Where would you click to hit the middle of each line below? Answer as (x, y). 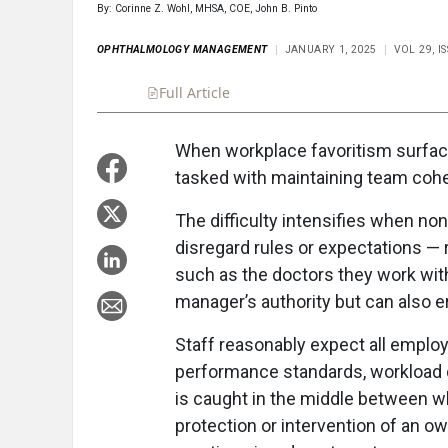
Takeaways (361, 93)
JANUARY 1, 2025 (330, 50)
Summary (278, 93)
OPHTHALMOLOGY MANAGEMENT (182, 50)
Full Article (194, 93)
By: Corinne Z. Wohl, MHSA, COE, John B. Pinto (207, 9)
